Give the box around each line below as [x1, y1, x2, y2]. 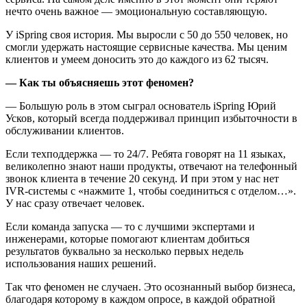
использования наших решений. [5, 257, 156, 269]
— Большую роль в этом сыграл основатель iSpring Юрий [5, 99, 276, 112]
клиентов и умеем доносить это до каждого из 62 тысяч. [5, 53, 269, 65]
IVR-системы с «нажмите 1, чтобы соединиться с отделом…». [5, 184, 296, 197]
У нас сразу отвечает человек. [5, 197, 145, 209]
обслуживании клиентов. [5, 124, 124, 136]
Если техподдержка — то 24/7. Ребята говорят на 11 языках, [5, 147, 286, 160]
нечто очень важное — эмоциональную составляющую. [5, 5, 267, 17]
